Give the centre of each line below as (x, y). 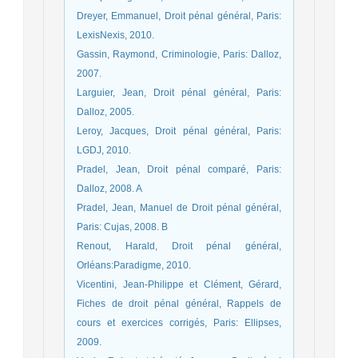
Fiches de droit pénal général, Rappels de (179, 303)
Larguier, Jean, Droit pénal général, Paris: (179, 92)
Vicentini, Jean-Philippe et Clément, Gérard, (179, 284)
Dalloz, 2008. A (109, 188)
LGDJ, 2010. (104, 150)
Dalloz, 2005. (105, 111)
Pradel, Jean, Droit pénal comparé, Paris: (179, 169)
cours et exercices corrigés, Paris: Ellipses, (179, 322)
